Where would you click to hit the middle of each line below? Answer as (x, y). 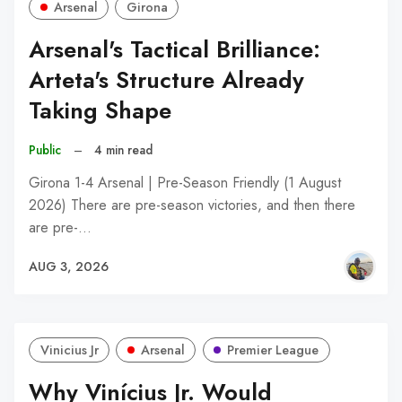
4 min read (124, 149)
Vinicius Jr (69, 350)
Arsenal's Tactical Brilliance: (175, 50)
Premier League (273, 350)
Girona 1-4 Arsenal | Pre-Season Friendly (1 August (185, 183)
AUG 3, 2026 (69, 266)
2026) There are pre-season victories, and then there (192, 205)
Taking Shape (100, 111)
